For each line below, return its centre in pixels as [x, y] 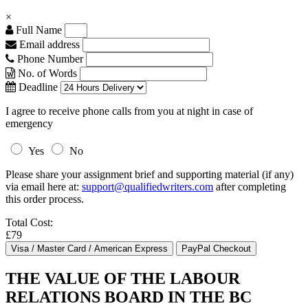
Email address [48, 44]
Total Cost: [29, 222]
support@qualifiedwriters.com [147, 187]
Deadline [37, 87]
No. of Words [47, 73]
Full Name [37, 30]
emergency [29, 123]
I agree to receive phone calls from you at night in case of [129, 111]
